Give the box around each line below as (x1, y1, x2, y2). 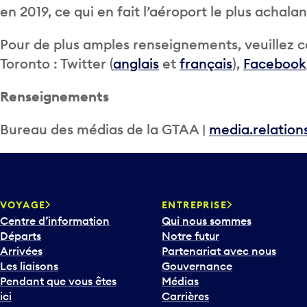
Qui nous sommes (162, 214, 251, 228)
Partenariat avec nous (162, 244, 276, 258)
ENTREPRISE (162, 199, 227, 212)
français (180, 55, 232, 73)
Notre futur (162, 229, 219, 243)
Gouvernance (162, 259, 232, 273)
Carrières (162, 289, 209, 304)
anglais (113, 55, 159, 73)
